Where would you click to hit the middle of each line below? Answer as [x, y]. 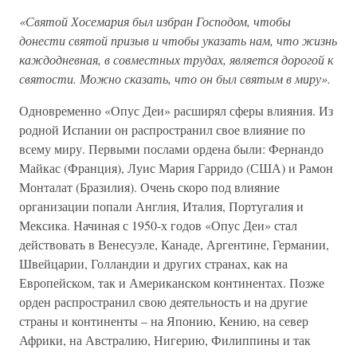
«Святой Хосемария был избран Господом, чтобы [155, 21]
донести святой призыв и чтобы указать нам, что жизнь [178, 40]
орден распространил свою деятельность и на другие [163, 302]
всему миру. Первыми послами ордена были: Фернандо [171, 149]
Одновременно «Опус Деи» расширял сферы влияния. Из [176, 110]
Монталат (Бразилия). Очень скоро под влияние [149, 187]
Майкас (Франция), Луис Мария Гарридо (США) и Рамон [176, 168]
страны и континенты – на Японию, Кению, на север [164, 321]
